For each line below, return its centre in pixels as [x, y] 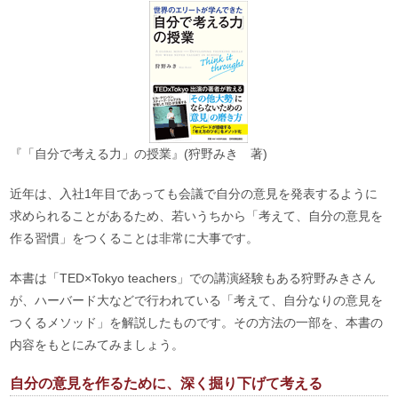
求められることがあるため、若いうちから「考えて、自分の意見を [197, 215]
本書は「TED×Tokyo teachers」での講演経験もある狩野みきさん [193, 278]
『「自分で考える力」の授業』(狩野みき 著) [139, 153]
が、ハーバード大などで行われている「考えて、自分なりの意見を [197, 300]
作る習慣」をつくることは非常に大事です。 [135, 238]
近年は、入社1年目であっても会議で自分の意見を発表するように [194, 193]
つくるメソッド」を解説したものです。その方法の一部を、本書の [197, 322]
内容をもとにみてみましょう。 [97, 344]
